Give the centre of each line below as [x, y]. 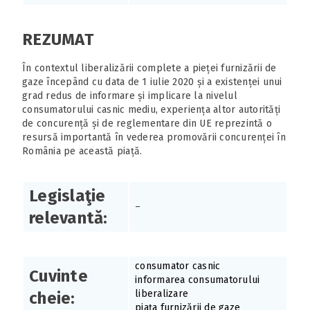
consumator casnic [178, 266]
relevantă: [69, 218]
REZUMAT [58, 39]
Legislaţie [67, 195]
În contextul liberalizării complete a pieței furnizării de [149, 68]
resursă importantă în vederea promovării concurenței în [154, 137]
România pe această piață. [82, 151]
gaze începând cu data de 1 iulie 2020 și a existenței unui [152, 82]
